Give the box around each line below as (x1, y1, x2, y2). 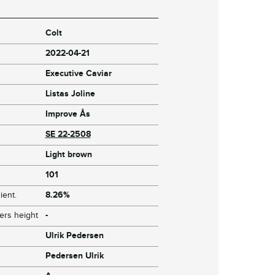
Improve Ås (45, 109, 90, 120)
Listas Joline (45, 88, 95, 99)
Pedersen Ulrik (45, 250, 104, 261)
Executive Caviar (45, 68, 112, 79)
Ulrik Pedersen (45, 230, 104, 241)
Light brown (45, 149, 92, 160)
